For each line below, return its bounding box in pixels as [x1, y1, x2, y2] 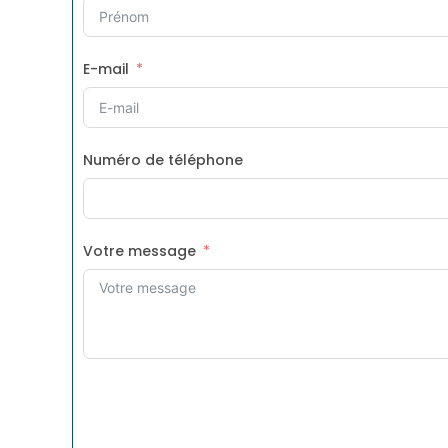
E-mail [83, 59, 129, 79]
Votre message [83, 241, 196, 261]
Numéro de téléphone [83, 150, 243, 170]
